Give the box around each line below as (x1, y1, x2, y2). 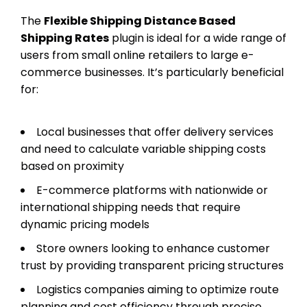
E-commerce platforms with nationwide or (36, 182, 268, 198)
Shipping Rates (21, 29, 109, 46)
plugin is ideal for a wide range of (109, 29, 286, 46)
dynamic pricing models (21, 216, 149, 232)
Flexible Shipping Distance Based (44, 12, 236, 29)
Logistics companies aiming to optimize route (36, 281, 279, 297)
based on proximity (21, 158, 124, 174)
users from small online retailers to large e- (21, 47, 254, 63)
